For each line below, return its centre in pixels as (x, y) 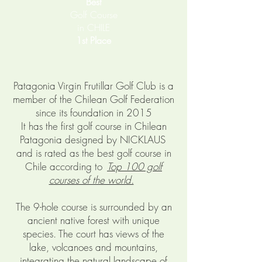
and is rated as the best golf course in (94, 153)
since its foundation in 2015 (94, 113)
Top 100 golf (135, 166)
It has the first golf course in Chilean (94, 126)
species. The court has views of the (94, 234)
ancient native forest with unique (94, 220)
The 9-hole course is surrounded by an (94, 207)
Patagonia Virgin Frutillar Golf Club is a (94, 86)
